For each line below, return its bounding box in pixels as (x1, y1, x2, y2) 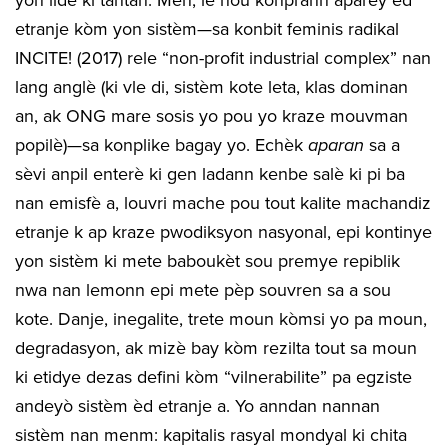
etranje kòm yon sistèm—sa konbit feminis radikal (15, 17, 399, 40)
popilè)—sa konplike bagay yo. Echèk (15, 133, 308, 156)
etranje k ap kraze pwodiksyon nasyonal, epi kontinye (15, 220, 432, 243)
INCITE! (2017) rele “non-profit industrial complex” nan (15, 46, 431, 69)
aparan (308, 133, 364, 156)
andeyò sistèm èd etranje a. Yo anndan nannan (15, 394, 380, 417)
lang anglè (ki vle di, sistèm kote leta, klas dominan (15, 75, 408, 98)
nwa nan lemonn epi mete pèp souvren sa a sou (15, 278, 391, 301)
